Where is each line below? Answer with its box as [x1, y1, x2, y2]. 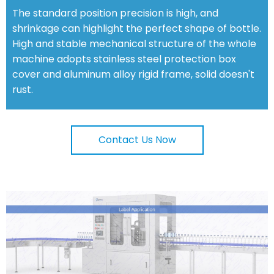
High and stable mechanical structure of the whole [12, 36, 256, 51]
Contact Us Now [98, 133, 176, 147]
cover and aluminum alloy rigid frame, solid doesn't [12, 67, 254, 81]
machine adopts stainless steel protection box [12, 51, 236, 66]
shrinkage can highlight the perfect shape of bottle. [12, 21, 261, 35]
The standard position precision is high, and [12, 6, 218, 20]
